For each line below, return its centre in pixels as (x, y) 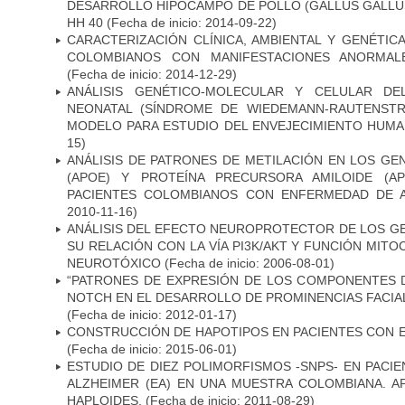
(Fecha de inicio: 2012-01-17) (152, 314)
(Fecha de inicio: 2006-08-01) (248, 263)
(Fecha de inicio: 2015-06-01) (152, 348)
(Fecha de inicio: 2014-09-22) (190, 22)
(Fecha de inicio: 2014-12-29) (152, 74)
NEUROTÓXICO (114, 263)
